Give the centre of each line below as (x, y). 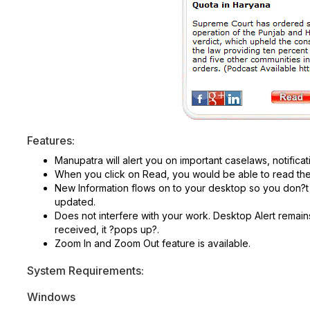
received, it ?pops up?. (107, 229)
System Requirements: (85, 270)
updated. (75, 201)
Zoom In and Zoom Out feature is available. (153, 243)
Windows (51, 297)
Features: (51, 140)
